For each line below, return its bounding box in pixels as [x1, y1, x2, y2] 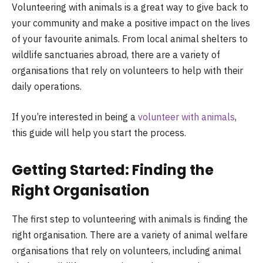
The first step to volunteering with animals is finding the [12, 213, 248, 225]
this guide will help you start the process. [12, 126, 186, 139]
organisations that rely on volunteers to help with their [12, 65, 243, 76]
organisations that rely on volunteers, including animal [12, 244, 241, 257]
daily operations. [12, 80, 82, 92]
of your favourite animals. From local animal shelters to [12, 33, 248, 45]
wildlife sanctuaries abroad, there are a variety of [12, 49, 220, 60]
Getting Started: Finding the [12, 160, 214, 180]
